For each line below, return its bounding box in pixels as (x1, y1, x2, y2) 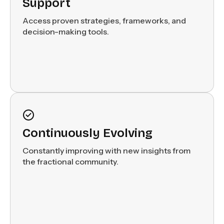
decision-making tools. (22, 26, 109, 36)
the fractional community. (22, 156, 118, 166)
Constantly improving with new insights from (22, 145, 190, 155)
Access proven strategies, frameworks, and (22, 15, 186, 25)
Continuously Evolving (22, 125, 152, 140)
